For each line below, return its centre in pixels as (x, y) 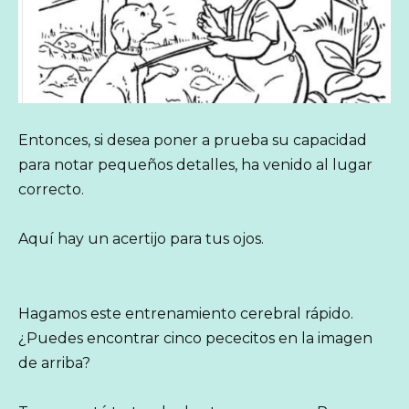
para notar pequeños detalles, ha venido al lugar (195, 164)
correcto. (51, 189)
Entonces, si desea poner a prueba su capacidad (193, 140)
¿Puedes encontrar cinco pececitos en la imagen (195, 338)
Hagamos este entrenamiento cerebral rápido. (186, 313)
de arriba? (54, 362)
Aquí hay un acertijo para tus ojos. (141, 239)
